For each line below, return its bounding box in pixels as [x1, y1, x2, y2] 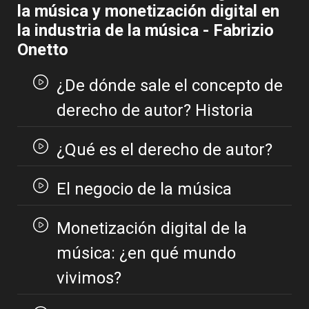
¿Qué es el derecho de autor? [57, 140, 272, 160]
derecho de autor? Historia [56, 101, 253, 121]
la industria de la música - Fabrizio [17, 21, 274, 41]
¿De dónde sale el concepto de [56, 76, 283, 96]
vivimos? [56, 268, 121, 288]
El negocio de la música [57, 179, 232, 199]
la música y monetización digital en [17, 1, 279, 21]
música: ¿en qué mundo [56, 243, 236, 263]
